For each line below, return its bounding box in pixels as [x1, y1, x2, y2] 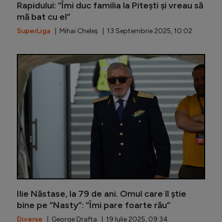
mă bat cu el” [17, 11, 70, 23]
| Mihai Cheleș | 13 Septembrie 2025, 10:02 [51, 27, 192, 36]
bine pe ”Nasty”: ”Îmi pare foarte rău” [17, 200, 170, 211]
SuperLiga [17, 27, 51, 36]
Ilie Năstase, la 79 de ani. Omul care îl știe [17, 188, 186, 200]
